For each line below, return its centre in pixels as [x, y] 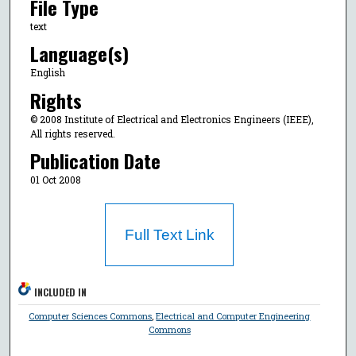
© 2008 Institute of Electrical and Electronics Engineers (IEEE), [172, 119]
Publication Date [95, 161]
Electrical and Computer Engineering [233, 316]
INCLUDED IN [61, 292]
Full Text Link [169, 235]
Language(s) [79, 54]
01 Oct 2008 [55, 180]
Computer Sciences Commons [91, 316]
